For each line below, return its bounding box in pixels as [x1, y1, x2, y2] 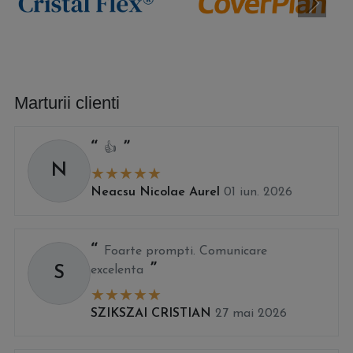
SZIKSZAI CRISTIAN [91, 307, 211, 321]
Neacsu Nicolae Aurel [91, 186, 220, 199]
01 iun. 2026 [224, 186, 292, 199]
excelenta [91, 264, 143, 277]
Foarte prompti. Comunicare [104, 245, 267, 258]
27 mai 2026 [215, 307, 287, 321]
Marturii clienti [14, 93, 120, 113]
